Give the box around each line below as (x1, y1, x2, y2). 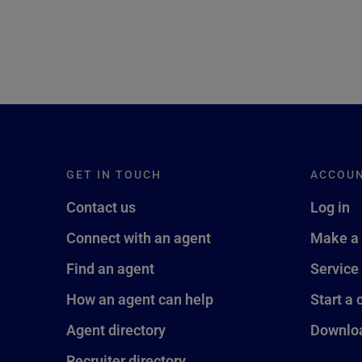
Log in (309, 197, 350, 217)
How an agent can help (66, 289, 213, 309)
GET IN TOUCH (66, 166, 162, 182)
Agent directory (66, 320, 166, 339)
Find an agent (66, 259, 154, 278)
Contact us (66, 197, 136, 217)
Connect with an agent (66, 228, 211, 247)
